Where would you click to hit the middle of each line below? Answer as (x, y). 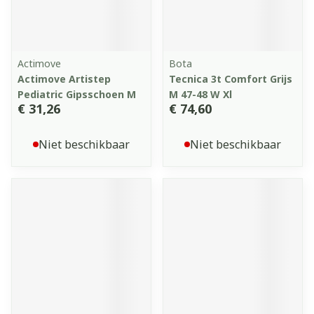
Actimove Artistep (64, 79)
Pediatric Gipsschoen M (77, 94)
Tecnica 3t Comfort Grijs (231, 79)
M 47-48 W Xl (200, 94)
